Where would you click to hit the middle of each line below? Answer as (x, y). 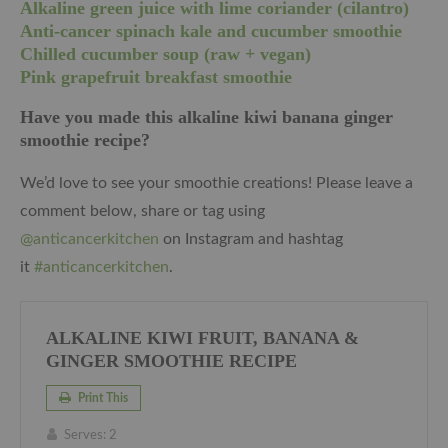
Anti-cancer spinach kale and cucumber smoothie (211, 31)
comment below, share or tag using (142, 211)
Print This (101, 398)
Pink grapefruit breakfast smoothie (156, 77)
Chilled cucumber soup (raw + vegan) (165, 54)
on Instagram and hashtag (251, 239)
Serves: (85, 436)
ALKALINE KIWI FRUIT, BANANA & (202, 338)
